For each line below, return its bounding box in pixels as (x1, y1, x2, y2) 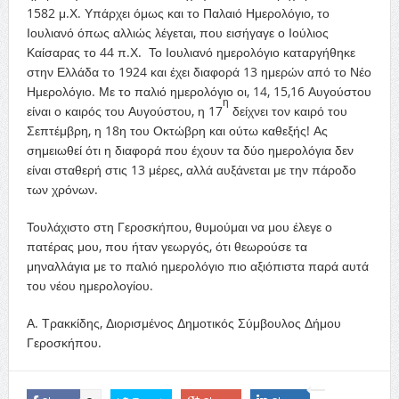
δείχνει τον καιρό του (228, 102, 347, 120)
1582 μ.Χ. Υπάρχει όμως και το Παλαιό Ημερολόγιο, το (26, 4, 330, 22)
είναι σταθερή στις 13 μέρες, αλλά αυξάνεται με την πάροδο (26, 161, 356, 179)
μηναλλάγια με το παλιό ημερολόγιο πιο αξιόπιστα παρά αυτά (26, 257, 369, 275)
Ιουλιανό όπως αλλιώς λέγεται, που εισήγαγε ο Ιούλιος (26, 24, 329, 42)
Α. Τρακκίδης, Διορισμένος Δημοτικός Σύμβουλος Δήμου (26, 314, 341, 332)
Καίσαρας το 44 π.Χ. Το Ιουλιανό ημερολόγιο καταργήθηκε (26, 44, 355, 61)
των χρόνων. (26, 181, 98, 199)
